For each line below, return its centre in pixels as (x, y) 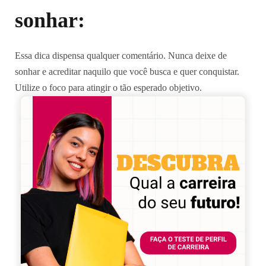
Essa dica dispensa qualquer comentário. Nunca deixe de (121, 56)
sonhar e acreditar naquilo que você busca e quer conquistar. (127, 72)
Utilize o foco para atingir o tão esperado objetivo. (108, 88)
